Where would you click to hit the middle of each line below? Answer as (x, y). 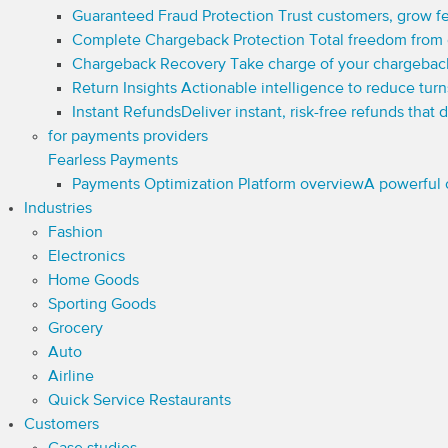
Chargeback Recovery (151, 65)
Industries (58, 209)
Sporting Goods (102, 305)
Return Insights (126, 89)
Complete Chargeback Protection (190, 41)
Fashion (75, 233)
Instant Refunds (126, 113)
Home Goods (93, 281)
